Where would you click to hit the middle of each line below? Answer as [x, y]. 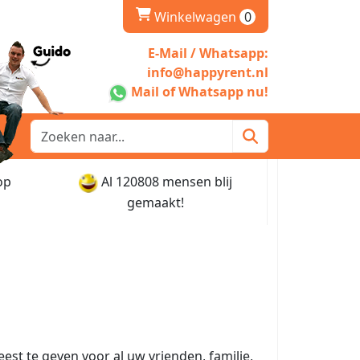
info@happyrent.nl [208, 73]
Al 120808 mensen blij [166, 182]
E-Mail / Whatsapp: [208, 53]
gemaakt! [155, 202]
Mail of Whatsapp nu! [200, 92]
